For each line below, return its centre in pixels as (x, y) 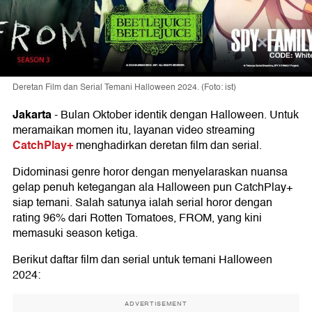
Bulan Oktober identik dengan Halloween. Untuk (180, 115)
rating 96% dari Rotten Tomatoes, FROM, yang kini (137, 218)
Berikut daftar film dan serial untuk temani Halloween (142, 260)
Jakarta (32, 115)
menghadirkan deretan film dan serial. (167, 146)
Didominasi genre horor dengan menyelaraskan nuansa (150, 172)
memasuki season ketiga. (75, 234)
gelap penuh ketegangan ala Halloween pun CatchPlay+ (153, 188)
